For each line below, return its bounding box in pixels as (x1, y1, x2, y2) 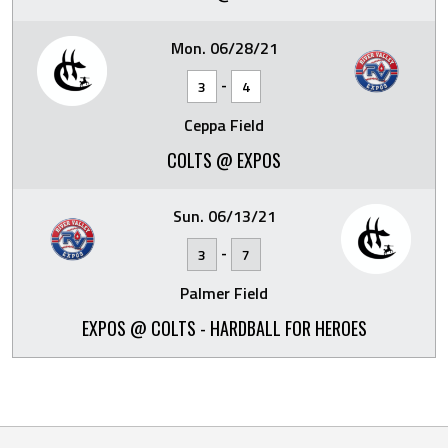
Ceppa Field (184, 113, 264, 137)
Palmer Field (180, 281, 268, 305)
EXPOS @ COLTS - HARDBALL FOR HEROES (81, 315, 367, 341)
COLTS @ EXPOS (167, 147, 281, 173)
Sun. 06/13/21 (172, 204, 276, 228)
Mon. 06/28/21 (170, 36, 278, 60)
